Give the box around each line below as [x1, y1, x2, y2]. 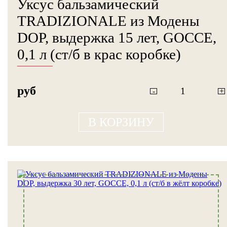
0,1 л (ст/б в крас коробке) [17, 46, 181, 63]
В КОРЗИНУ [88, 115, 154, 129]
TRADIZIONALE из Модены [17, 13, 199, 29]
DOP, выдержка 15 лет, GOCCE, [17, 29, 216, 46]
